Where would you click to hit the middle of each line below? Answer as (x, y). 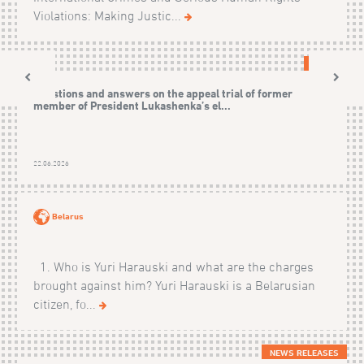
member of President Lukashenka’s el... (132, 106)
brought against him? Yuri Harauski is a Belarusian (174, 286)
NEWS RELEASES (305, 353)
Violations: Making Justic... (108, 16)
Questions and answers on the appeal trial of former (162, 93)
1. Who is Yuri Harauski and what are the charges (173, 267)
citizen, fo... (66, 304)
